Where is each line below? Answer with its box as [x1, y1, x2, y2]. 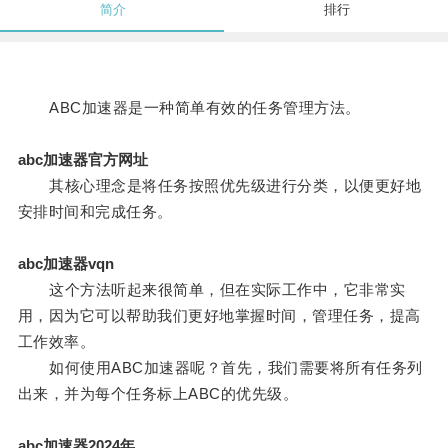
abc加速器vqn [17, 255, 114, 273]
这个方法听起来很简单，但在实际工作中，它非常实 [17, 281, 406, 299]
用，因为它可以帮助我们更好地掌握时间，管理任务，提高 [17, 307, 421, 325]
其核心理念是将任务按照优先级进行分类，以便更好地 [17, 177, 422, 195]
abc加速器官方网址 [17, 151, 148, 169]
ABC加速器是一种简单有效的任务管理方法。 [17, 99, 361, 117]
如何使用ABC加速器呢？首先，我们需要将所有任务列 [17, 359, 423, 377]
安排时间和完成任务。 [17, 203, 173, 221]
